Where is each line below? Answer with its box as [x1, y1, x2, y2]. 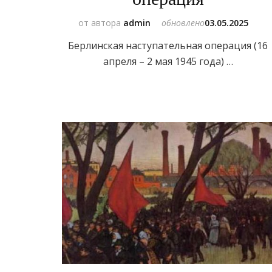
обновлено [161, 17, 205, 29]
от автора [78, 17, 124, 29]
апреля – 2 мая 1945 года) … [103, 55, 233, 69]
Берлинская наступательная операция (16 [68, 39, 268, 53]
